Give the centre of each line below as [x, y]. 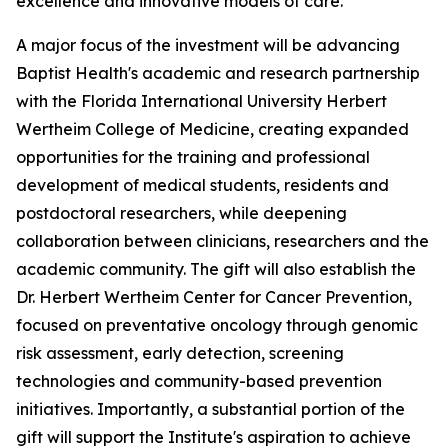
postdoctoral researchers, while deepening [181, 213]
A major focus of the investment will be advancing [208, 45]
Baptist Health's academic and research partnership [218, 73]
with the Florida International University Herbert [201, 101]
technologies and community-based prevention [199, 381]
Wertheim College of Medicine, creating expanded [212, 129]
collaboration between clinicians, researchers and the [222, 241]
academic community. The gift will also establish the [216, 269]
